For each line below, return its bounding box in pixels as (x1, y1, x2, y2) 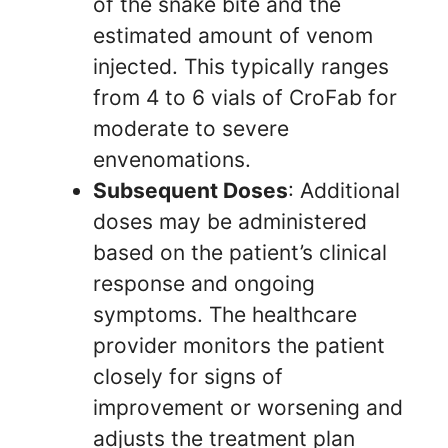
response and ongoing (93, 271, 315, 297)
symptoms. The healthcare (93, 302, 357, 328)
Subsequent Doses (93, 178, 288, 204)
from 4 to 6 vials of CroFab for (93, 85, 397, 111)
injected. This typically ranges (93, 54, 389, 80)
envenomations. (93, 147, 251, 173)
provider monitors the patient (93, 333, 385, 359)
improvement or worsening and (93, 395, 403, 421)
